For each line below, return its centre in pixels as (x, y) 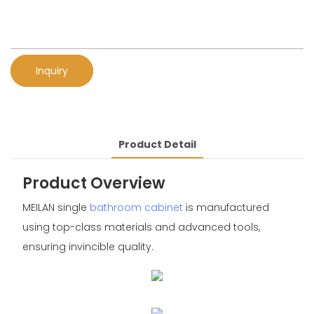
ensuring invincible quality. (88, 247)
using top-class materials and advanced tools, (141, 227)
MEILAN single (56, 208)
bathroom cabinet (136, 208)
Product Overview (94, 183)
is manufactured (226, 208)
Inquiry (52, 70)
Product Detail (157, 144)
